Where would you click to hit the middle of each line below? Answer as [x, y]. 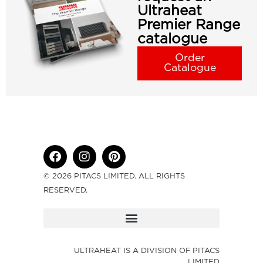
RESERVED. [65, 190]
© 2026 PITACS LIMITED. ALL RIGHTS [114, 176]
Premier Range [189, 25]
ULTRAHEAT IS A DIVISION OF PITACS [147, 251]
